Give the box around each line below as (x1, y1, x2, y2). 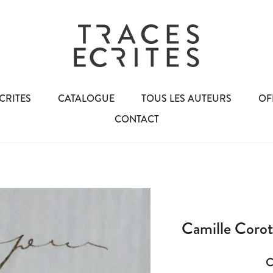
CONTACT (114, 112, 159, 126)
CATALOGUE (58, 91, 115, 105)
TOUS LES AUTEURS (141, 91, 232, 105)
